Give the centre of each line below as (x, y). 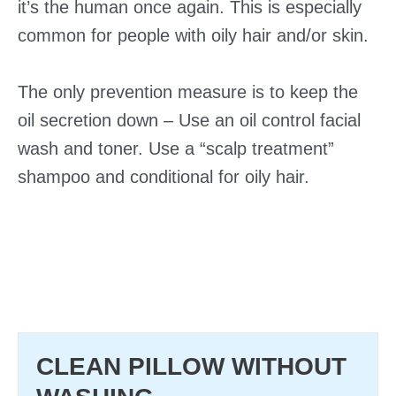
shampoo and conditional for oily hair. (164, 177)
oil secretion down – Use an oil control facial (189, 120)
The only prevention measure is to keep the (188, 92)
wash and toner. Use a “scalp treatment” (176, 148)
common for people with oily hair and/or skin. (193, 35)
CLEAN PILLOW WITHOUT (191, 366)
